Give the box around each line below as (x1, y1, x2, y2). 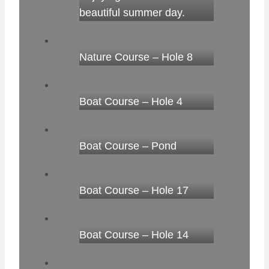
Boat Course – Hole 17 (79, 184, 189, 197)
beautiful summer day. (79, 7, 185, 19)
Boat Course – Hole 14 (79, 229, 189, 241)
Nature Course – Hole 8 (79, 51, 193, 64)
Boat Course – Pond (79, 140, 177, 153)
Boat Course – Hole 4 (79, 95, 183, 108)
